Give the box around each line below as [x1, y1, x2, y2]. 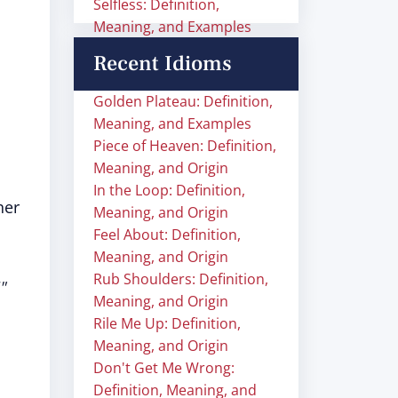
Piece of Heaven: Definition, [93, 136, 276, 155]
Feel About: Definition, [93, 225, 241, 244]
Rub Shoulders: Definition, [93, 269, 268, 289]
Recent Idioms [93, 50, 232, 77]
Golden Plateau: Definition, [93, 92, 273, 111]
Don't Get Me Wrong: [93, 358, 235, 378]
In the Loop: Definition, [93, 180, 245, 200]
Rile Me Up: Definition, [93, 314, 241, 333]
